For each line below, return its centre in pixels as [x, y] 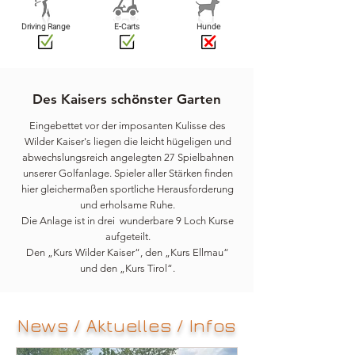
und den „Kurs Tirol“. [128, 268]
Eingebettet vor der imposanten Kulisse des [128, 126]
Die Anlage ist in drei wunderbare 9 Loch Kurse [128, 221]
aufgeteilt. [128, 237]
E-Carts [127, 27]
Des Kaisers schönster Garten [127, 99]
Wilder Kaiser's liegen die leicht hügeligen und [128, 141]
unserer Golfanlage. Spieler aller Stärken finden [128, 173]
